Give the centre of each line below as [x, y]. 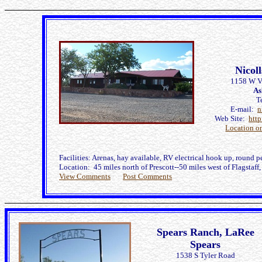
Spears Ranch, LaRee [206, 232]
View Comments [85, 176]
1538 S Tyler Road [206, 255]
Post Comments [147, 176]
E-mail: [244, 109]
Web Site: [232, 118]
